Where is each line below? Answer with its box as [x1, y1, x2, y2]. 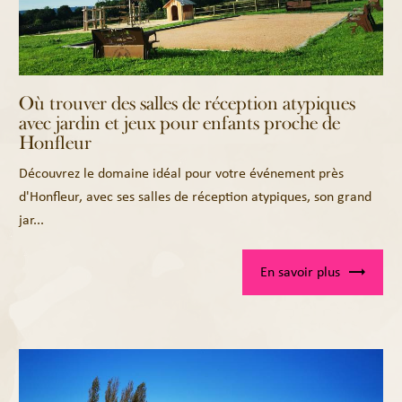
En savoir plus [259, 262, 340, 282]
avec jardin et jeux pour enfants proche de [19, 111, 341, 135]
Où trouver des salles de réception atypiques [19, 92, 356, 116]
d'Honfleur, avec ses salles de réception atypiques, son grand [19, 187, 372, 206]
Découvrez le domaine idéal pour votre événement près [19, 163, 345, 183]
